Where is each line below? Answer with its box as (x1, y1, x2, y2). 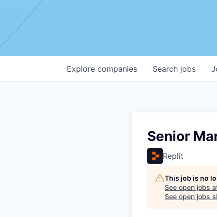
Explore (67, 64, 97, 74)
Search (153, 64, 180, 74)
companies (97, 64, 137, 74)
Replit (163, 151, 184, 161)
